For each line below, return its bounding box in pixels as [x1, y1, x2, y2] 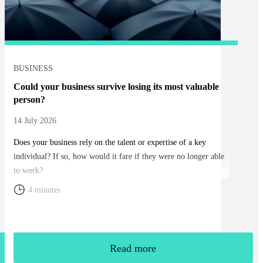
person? [13, 94, 45, 104]
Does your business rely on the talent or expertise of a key [13, 137, 206, 147]
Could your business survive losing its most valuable [13, 81, 219, 92]
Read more [110, 242, 157, 254]
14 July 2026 [13, 116, 56, 125]
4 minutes [28, 185, 60, 194]
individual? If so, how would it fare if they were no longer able [13, 151, 224, 161]
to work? [13, 166, 43, 175]
